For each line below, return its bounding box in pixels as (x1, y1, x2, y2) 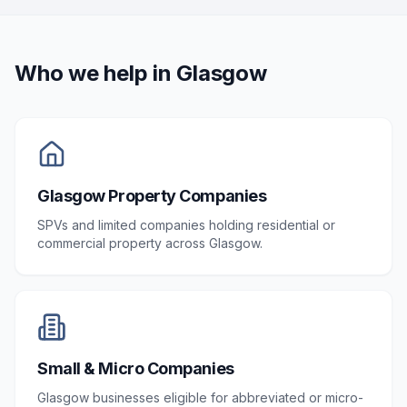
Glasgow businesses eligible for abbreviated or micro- (37, 390, 363, 405)
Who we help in (15, 60, 177, 86)
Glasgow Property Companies (37, 186, 267, 205)
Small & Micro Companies (37, 359, 234, 378)
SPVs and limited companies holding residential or (37, 217, 335, 233)
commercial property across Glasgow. (37, 235, 263, 251)
